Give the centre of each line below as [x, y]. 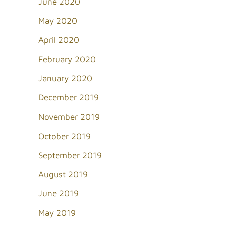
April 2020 [59, 40]
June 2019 [59, 194]
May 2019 [57, 213]
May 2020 [58, 21]
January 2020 [65, 78]
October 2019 [65, 136]
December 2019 [69, 98]
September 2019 [70, 155]
